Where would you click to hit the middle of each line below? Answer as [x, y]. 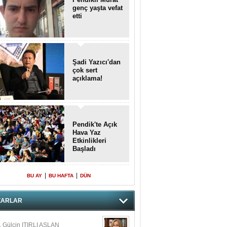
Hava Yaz [87, 133]
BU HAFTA [61, 176]
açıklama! [87, 78]
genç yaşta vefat [98, 8]
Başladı [84, 149]
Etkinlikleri [89, 141]
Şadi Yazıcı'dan [97, 62]
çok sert [85, 70]
